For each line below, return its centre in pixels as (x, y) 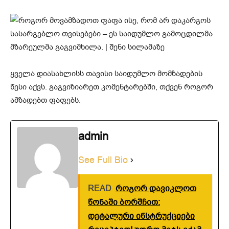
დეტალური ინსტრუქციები (141, 216)
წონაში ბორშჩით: (124, 202)
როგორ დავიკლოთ (156, 188)
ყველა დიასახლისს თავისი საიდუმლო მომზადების (106, 73)
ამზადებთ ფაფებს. (45, 100)
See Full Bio (103, 160)
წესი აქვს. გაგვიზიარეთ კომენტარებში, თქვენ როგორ (112, 87)
